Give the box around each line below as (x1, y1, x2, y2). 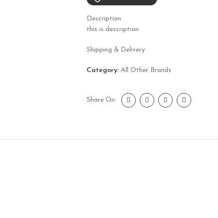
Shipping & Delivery (86, 46, 145, 54)
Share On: (86, 96, 116, 104)
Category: (86, 67, 119, 74)
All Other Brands (120, 67, 171, 74)
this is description (86, 26, 139, 33)
